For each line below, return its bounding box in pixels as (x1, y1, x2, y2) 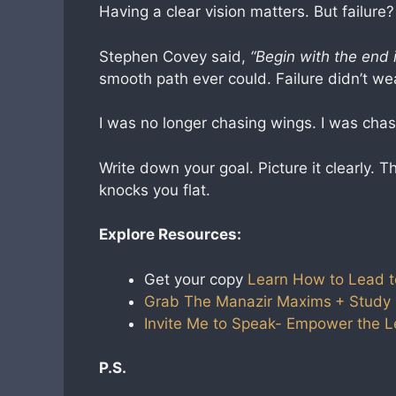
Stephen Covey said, (99, 47, 250, 65)
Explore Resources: (99, 225, 241, 243)
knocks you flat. (99, 180, 210, 199)
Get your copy (144, 270, 243, 288)
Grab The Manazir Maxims (144, 292, 331, 310)
